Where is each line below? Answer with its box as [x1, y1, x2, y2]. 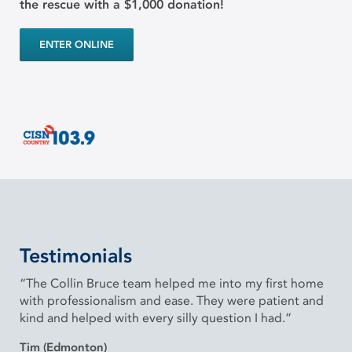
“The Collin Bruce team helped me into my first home [20, 276, 324, 291]
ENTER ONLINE [39, 38, 114, 51]
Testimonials [20, 244, 132, 267]
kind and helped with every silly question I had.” [20, 310, 291, 325]
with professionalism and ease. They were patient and [20, 293, 324, 308]
